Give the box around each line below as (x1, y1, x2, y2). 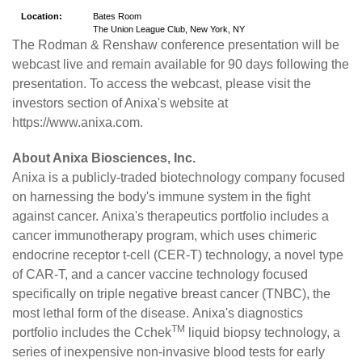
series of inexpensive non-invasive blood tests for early (12, 345, 325, 360)
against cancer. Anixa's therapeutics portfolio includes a (12, 209, 329, 224)
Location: (20, 11, 62, 22)
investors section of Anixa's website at (12, 96, 228, 111)
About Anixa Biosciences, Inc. (12, 151, 196, 166)
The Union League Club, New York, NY (92, 24, 245, 35)
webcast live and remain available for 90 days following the (12, 57, 349, 72)
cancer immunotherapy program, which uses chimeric (12, 229, 317, 243)
